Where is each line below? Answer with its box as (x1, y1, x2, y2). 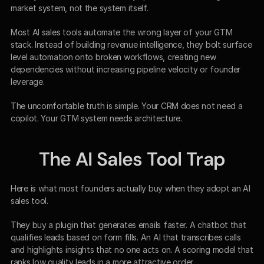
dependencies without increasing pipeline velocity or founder (11, 64, 241, 74)
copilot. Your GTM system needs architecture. (11, 113, 182, 123)
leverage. (11, 76, 45, 87)
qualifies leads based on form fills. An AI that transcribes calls (11, 232, 241, 242)
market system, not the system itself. (11, 2, 148, 13)
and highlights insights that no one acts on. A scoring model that (11, 244, 253, 255)
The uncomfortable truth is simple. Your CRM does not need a (11, 100, 243, 111)
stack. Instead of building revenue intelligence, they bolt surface (11, 39, 252, 49)
